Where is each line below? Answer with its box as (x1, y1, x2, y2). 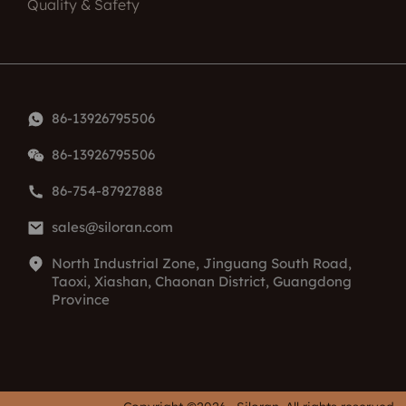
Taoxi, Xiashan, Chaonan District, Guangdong (52, 273, 352, 291)
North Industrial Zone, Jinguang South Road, (52, 255, 352, 273)
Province (52, 291, 110, 309)
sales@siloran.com (52, 218, 173, 237)
